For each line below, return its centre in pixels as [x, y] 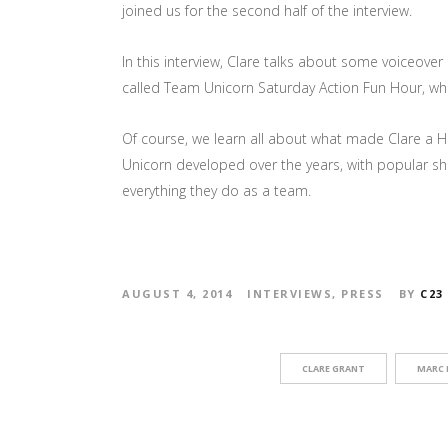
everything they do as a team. [216, 190]
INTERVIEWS [289, 293]
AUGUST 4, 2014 [177, 293]
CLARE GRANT [333, 368]
